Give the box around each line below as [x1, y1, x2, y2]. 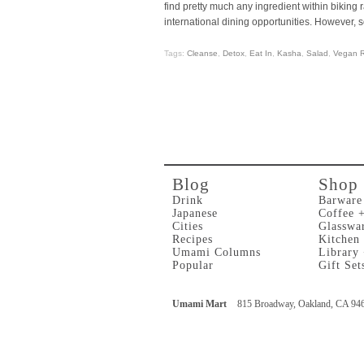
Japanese [172, 206, 218, 219]
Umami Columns [172, 245, 261, 258]
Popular [172, 258, 214, 271]
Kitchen [318, 232, 360, 245]
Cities [172, 219, 203, 232]
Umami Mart [172, 297, 227, 310]
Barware [318, 193, 362, 206]
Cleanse [187, 49, 218, 58]
